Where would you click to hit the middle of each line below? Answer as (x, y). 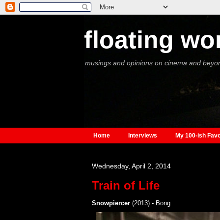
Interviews (142, 136)
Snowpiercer (111, 203)
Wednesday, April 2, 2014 (131, 166)
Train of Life (125, 186)
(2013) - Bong (150, 203)
